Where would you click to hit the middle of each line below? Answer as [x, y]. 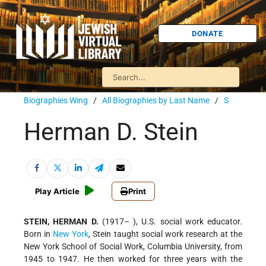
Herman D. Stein [111, 132]
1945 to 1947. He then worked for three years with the [133, 259]
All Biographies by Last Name [156, 100]
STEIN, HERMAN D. [61, 222]
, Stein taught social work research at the [166, 234]
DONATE [208, 33]
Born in [39, 234]
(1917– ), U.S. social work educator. [170, 222]
